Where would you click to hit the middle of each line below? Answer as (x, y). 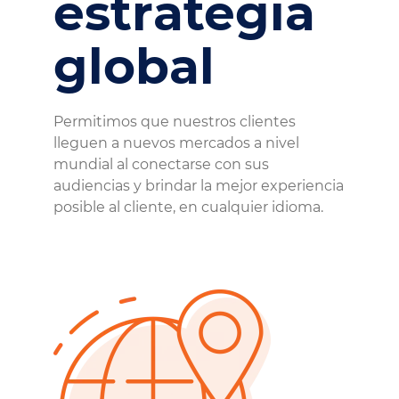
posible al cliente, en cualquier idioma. (188, 207)
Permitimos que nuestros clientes (175, 122)
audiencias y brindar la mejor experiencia (199, 186)
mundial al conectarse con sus (161, 164)
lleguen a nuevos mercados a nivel (176, 143)
